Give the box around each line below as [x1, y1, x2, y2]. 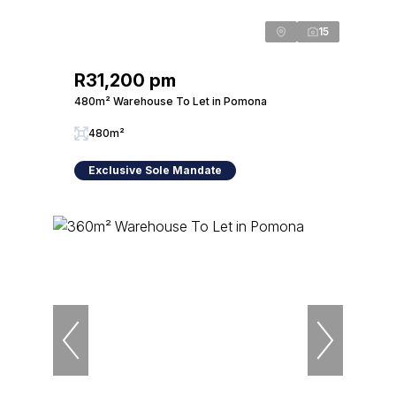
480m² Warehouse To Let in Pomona [74, 95, 267, 108]
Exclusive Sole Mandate [88, 164, 222, 177]
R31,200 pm [74, 70, 176, 91]
